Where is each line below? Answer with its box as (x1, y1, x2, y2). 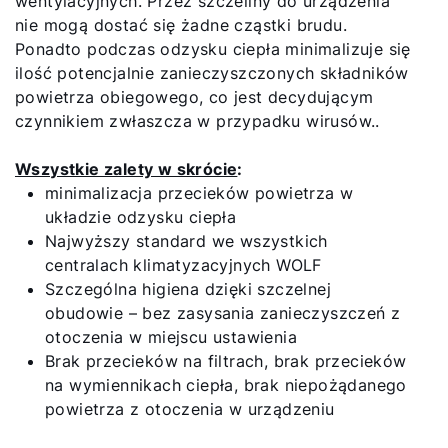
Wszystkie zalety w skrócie (15, 158, 238, 179)
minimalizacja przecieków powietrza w (45, 182, 354, 203)
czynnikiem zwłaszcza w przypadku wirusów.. (15, 110, 380, 131)
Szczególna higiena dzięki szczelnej (45, 278, 331, 299)
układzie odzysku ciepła (45, 206, 237, 227)
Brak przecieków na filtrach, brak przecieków (45, 350, 407, 371)
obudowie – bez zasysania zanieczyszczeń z (45, 302, 401, 323)
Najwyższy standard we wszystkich (45, 230, 328, 251)
